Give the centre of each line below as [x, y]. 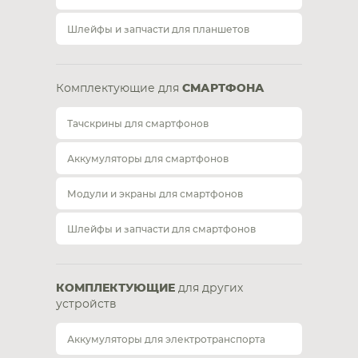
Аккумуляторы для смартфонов [148, 159]
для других [209, 288]
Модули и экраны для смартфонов [155, 194]
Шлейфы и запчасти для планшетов [158, 30]
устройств [86, 304]
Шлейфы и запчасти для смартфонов [161, 229]
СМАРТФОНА [223, 89]
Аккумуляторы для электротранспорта [166, 340]
